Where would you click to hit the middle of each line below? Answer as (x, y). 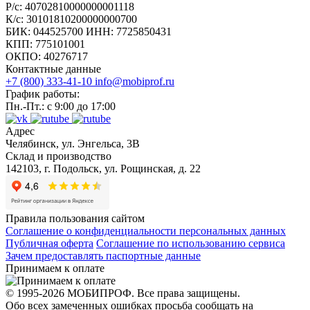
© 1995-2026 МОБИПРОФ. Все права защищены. (123, 293)
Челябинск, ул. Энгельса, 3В (73, 143)
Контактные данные (53, 69)
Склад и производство (58, 156)
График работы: (43, 93)
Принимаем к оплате (55, 268)
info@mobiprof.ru (135, 81)
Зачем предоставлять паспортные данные (103, 255)
